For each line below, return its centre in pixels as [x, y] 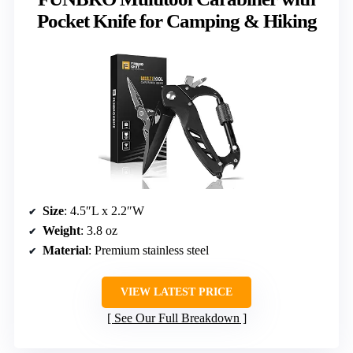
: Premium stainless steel [149, 250]
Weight [61, 230]
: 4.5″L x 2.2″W [104, 210]
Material [65, 250]
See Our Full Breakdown [176, 318]
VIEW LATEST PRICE [176, 292]
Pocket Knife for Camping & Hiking [176, 20]
